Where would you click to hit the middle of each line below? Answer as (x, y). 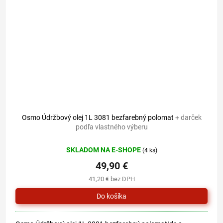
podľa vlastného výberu (111, 127)
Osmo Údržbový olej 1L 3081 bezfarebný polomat (98, 118)
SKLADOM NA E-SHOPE (104, 150)
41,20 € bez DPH (111, 179)
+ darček (188, 118)
